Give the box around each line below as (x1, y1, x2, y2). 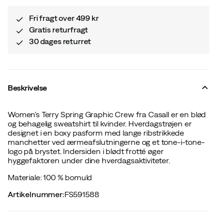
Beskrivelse (8, 83, 47, 92)
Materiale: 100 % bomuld (8, 172, 93, 182)
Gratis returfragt (29, 25, 89, 34)
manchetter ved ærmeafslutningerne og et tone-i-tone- (8, 137, 205, 146)
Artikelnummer (8, 189, 62, 199)
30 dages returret (29, 36, 92, 46)
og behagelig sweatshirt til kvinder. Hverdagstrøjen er (8, 119, 192, 128)
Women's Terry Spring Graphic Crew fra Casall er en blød (8, 109, 206, 119)
